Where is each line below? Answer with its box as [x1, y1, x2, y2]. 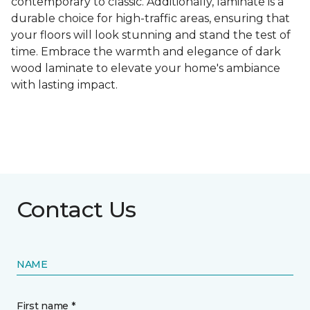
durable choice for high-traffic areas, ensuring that [11, 12, 290, 26]
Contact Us [17, 196, 136, 224]
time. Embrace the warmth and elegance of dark [11, 45, 281, 59]
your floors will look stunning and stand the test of [11, 28, 291, 42]
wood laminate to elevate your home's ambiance [11, 62, 280, 75]
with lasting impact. [11, 78, 118, 92]
